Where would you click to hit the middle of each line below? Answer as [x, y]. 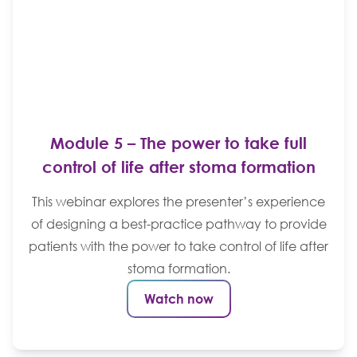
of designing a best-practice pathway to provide [178, 224]
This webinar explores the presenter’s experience [178, 201]
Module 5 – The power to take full [178, 142]
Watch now [178, 298]
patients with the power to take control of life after [178, 246]
